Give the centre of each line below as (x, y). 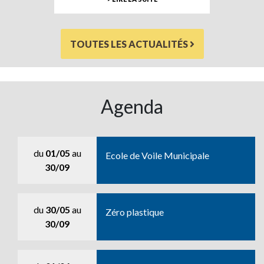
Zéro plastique (135, 212)
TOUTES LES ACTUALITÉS (130, 44)
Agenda (132, 106)
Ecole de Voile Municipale (158, 155)
